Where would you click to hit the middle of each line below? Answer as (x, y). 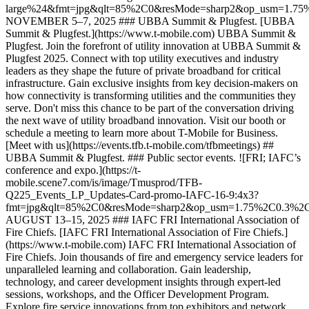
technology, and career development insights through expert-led (143, 282)
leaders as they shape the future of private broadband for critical (143, 71)
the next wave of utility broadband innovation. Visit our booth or (146, 120)
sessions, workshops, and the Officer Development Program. (137, 294)
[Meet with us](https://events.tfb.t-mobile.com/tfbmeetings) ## (140, 145)
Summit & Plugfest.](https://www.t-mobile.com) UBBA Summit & (151, 33)
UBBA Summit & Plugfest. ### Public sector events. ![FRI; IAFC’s (153, 158)
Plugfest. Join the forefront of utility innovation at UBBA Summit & (153, 46)
